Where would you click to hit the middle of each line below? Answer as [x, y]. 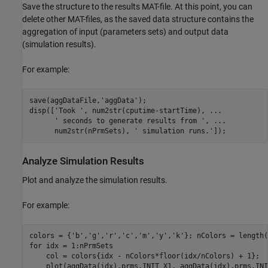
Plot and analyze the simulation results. [95, 180]
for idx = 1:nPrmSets [71, 246]
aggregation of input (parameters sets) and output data [125, 32]
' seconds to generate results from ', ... [127, 121]
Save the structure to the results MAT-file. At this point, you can [137, 7]
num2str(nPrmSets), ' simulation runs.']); [127, 131]
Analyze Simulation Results [83, 162]
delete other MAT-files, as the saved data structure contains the [138, 19]
